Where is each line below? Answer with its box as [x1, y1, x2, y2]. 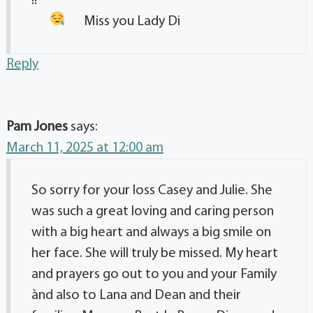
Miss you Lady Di [83, 14, 180, 29]
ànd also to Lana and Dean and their [31, 288, 241, 303]
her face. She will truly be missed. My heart [31, 246, 278, 261]
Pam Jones [6, 119, 68, 134]
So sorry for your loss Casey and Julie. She [31, 183, 272, 198]
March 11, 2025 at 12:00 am [6, 140, 163, 155]
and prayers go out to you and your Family [31, 267, 277, 282]
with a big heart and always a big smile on [31, 225, 271, 240]
